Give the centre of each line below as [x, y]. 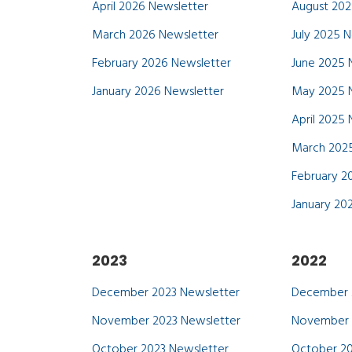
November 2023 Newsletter [166, 321]
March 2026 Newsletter [155, 35]
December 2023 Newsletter [166, 293]
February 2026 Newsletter [161, 64]
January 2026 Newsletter [158, 92]
